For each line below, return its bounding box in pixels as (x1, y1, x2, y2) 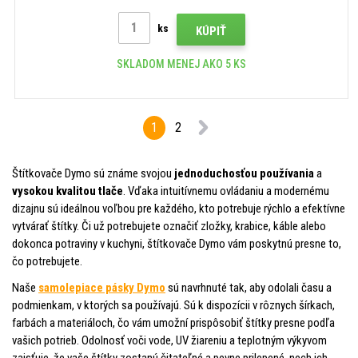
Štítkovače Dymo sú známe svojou (12, 165, 174, 181)
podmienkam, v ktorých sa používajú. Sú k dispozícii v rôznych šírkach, (12, 297, 335, 312)
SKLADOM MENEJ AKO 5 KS (117, 57, 246, 70)
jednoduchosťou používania (174, 165, 314, 181)
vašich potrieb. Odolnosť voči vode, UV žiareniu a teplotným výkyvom (12, 332, 327, 348)
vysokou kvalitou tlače (12, 183, 123, 198)
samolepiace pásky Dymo (38, 280, 165, 295)
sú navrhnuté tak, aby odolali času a (165, 280, 332, 295)
